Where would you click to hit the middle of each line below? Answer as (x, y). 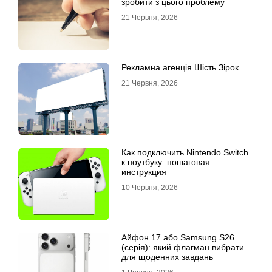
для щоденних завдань (167, 257)
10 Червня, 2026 (150, 188)
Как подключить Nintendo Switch (185, 153)
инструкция (144, 172)
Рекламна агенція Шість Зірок (180, 68)
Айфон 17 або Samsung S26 (178, 238)
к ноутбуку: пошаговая (166, 162)
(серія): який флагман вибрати (183, 247)
